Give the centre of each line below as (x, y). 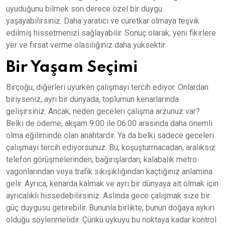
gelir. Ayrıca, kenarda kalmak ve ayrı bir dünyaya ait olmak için (112, 184)
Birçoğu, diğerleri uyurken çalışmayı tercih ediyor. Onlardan (107, 87)
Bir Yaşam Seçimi (72, 68)
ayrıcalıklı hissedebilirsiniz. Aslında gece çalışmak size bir (108, 196)
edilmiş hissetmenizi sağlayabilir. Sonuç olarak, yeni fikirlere (111, 33)
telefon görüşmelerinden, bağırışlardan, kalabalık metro (101, 160)
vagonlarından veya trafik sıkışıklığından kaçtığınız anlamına (109, 172)
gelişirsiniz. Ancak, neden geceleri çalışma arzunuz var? (103, 111)
